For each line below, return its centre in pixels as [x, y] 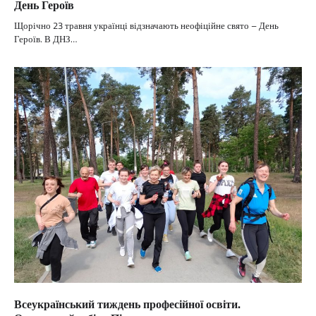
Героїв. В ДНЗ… [45, 39]
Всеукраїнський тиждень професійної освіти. [127, 304]
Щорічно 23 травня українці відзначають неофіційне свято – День [146, 26]
